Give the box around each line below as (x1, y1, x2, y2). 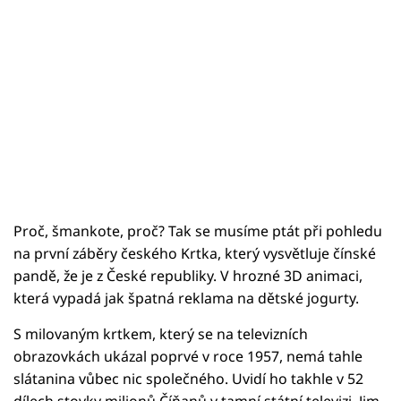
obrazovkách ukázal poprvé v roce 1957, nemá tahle (13, 346, 363, 366)
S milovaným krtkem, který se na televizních (13, 323, 308, 344)
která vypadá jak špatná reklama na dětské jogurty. (13, 287, 359, 308)
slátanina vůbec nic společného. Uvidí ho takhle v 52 (13, 368, 363, 388)
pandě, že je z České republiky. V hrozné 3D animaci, (13, 265, 363, 286)
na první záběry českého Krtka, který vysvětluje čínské (13, 243, 376, 263)
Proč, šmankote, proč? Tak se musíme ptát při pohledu (13, 220, 382, 241)
